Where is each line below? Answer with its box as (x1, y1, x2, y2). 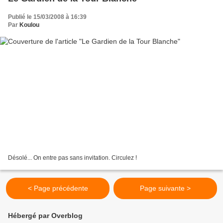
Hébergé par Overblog (8, 212, 83, 220)
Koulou (19, 21, 39, 28)
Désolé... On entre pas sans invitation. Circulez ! (8, 154, 137, 162)
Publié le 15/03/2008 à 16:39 (8, 13, 87, 20)
